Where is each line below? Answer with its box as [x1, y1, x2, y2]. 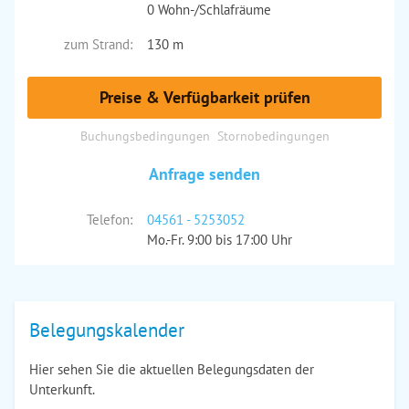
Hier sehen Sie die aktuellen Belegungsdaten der [29, 361, 314, 378]
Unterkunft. [29, 381, 95, 398]
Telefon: [86, 211, 132, 228]
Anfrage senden [149, 163, 260, 184]
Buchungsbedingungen [79, 127, 210, 144]
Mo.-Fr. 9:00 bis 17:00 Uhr [146, 231, 292, 248]
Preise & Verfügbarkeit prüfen [99, 87, 310, 108]
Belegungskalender [29, 318, 184, 342]
